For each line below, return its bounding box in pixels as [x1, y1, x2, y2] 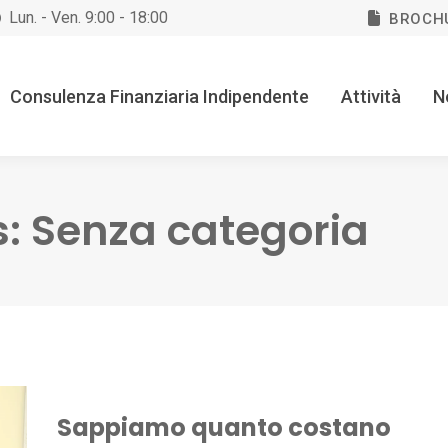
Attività [341, 86, 401, 107]
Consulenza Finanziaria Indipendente [10, 86, 309, 107]
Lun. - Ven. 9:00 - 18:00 [9, 8, 169, 27]
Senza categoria [31, 202, 369, 259]
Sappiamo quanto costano [56, 411, 391, 444]
